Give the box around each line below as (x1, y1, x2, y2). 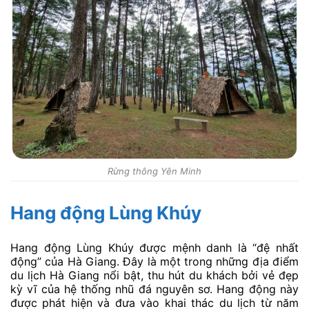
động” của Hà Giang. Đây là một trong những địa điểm (10, 254, 299, 268)
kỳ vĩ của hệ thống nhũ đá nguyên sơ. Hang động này (10, 281, 299, 296)
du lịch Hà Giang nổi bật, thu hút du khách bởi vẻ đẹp (10, 268, 299, 282)
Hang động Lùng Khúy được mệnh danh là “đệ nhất (10, 240, 299, 255)
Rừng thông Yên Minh (108, 165, 201, 177)
